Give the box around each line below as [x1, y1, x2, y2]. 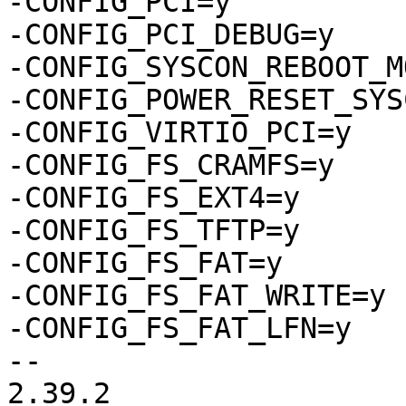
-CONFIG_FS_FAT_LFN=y [7, 312, 352, 345]
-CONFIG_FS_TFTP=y [7, 214, 300, 247]
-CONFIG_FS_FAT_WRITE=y [7, 279, 386, 313]
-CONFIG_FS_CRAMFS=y [7, 149, 334, 182]
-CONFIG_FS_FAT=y [7, 246, 283, 280]
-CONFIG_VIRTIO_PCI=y [7, 116, 352, 150]
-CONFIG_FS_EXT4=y [7, 181, 300, 215]
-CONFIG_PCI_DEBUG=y [7, 18, 334, 52]
